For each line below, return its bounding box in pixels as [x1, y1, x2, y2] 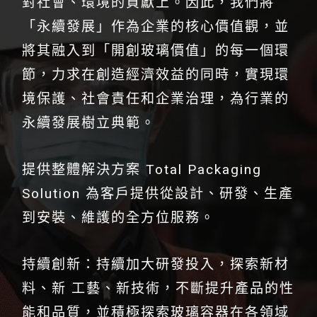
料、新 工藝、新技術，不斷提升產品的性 [22, 279, 294, 296]
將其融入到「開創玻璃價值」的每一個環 [22, 42, 289, 59]
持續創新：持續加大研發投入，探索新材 [22, 255, 289, 272]
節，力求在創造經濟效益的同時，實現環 [22, 66, 289, 83]
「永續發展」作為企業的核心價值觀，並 [22, 18, 289, 35]
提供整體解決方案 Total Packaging [22, 161, 262, 178]
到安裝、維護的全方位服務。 [22, 209, 215, 226]
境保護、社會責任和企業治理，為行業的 [22, 90, 289, 107]
